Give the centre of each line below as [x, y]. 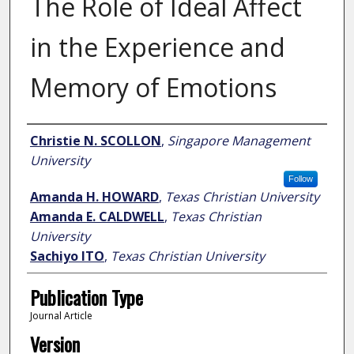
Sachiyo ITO [67, 256]
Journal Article [61, 316]
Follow [300, 179]
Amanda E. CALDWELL [97, 217]
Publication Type [86, 298]
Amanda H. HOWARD [94, 197]
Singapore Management [239, 141]
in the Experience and [157, 47]
